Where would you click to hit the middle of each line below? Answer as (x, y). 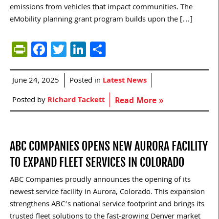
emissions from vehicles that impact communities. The (101, 8)
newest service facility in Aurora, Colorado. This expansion (107, 192)
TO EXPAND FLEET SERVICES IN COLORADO (97, 162)
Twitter (90, 49)
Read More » (139, 101)
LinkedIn (115, 49)
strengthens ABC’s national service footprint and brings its (107, 205)
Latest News (125, 81)
